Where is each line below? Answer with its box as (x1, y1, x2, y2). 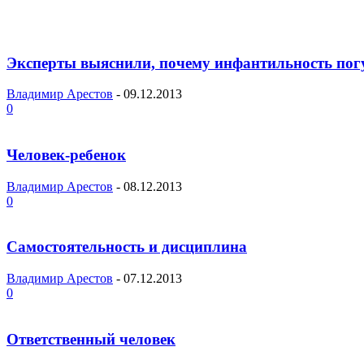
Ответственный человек (6, 330, 175, 348)
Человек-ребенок (6, 146, 126, 164)
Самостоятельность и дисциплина (6, 238, 247, 256)
